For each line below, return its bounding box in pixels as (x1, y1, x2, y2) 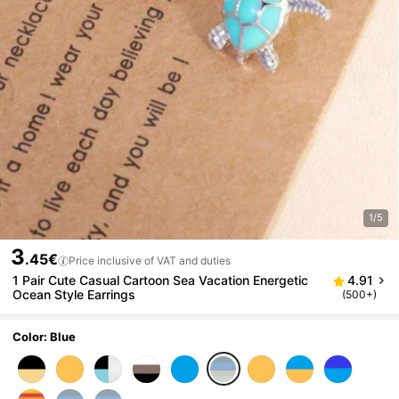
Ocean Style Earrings (12, 287, 136, 303)
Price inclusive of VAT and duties (69, 254, 231, 268)
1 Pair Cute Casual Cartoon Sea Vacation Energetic (12, 273, 309, 289)
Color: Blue (12, 329, 77, 344)
